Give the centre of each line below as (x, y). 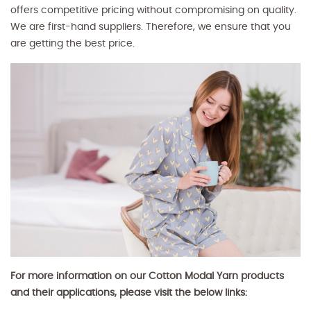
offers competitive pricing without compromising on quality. (153, 10)
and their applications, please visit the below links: (129, 293)
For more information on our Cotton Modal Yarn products (147, 276)
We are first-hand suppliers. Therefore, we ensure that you (151, 27)
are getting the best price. (73, 43)
